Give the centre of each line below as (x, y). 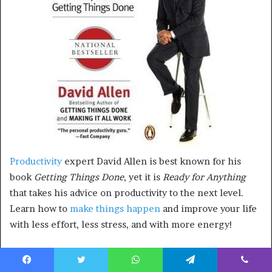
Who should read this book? (71, 255)
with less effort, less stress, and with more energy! (121, 224)
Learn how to (40, 208)
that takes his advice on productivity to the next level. (127, 192)
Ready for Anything (204, 177)
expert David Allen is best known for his (151, 161)
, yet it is (143, 177)
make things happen (115, 208)
